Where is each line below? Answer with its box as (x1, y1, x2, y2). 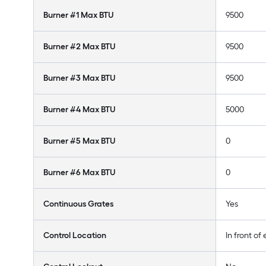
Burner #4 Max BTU (43, 104, 115, 115)
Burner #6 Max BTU (43, 167, 115, 178)
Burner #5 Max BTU (43, 136, 115, 146)
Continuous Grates (43, 199, 113, 209)
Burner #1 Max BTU (43, 10, 113, 20)
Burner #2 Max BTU (43, 42, 115, 52)
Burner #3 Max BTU (43, 73, 115, 83)
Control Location (43, 230, 106, 240)
